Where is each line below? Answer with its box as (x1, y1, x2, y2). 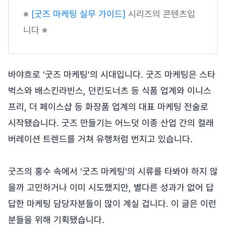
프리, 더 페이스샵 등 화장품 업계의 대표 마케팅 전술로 (8, 101, 208, 112)
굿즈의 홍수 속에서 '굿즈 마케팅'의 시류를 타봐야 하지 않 (8, 166, 218, 177)
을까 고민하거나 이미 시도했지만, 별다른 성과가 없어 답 (8, 182, 214, 193)
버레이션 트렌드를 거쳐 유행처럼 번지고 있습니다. (8, 134, 193, 145)
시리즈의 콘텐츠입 (126, 9, 195, 20)
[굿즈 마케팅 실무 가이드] (31, 9, 126, 20)
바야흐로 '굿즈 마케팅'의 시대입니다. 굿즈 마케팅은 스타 (8, 69, 215, 80)
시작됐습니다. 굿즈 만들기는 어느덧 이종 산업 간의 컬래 (8, 118, 214, 129)
